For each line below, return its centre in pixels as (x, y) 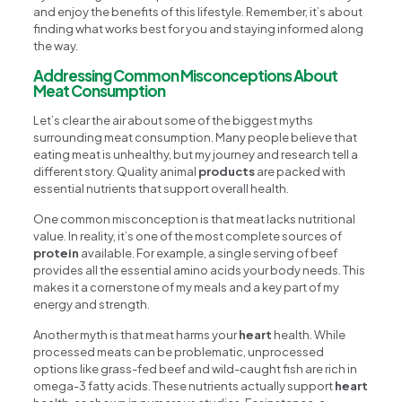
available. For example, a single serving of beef (209, 253)
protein (57, 253)
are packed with (301, 171)
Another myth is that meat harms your (136, 334)
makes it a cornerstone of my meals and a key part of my (187, 287)
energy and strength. (92, 304)
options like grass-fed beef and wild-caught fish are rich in (196, 368)
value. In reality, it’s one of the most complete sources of (188, 236)
